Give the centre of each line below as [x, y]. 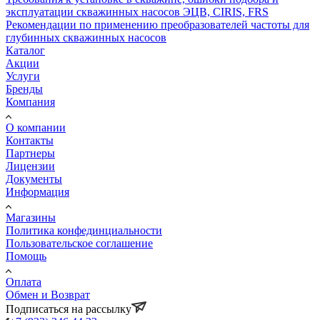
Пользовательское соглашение [79, 243]
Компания [30, 101]
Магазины [31, 217]
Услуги [23, 76]
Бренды [24, 89]
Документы [34, 179]
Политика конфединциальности [84, 230]
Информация [37, 191]
